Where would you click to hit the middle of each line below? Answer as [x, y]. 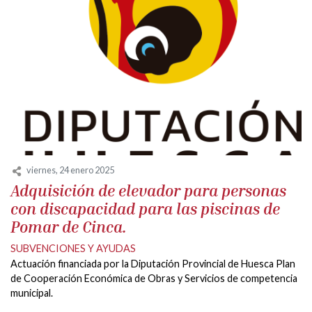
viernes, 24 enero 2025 [70, 170]
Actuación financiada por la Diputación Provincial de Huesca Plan [153, 263]
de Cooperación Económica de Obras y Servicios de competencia [154, 278]
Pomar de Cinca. [69, 226]
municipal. [32, 292]
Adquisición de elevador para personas [148, 190]
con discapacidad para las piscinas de [145, 208]
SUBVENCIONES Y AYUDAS [73, 248]
